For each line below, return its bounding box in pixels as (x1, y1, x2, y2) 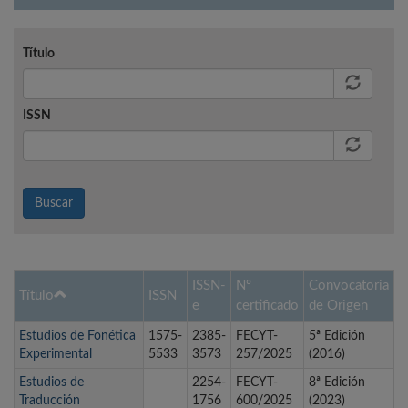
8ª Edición (309, 376, 365, 390)
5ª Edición (309, 330, 365, 343)
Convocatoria (309, 279, 389, 293)
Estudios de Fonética (19, 330, 136, 343)
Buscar (35, 197, 73, 210)
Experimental (19, 348, 92, 362)
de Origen (309, 299, 368, 313)
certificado (236, 299, 299, 313)
